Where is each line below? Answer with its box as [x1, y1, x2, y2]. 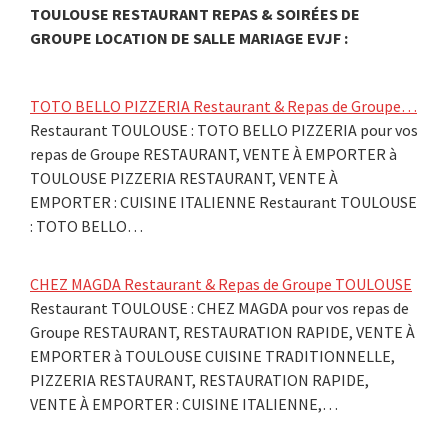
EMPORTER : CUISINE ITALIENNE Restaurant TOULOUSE [30, 191, 417, 212]
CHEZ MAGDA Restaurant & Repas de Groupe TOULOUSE [30, 273, 412, 294]
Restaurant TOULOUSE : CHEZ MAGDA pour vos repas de [30, 297, 409, 318]
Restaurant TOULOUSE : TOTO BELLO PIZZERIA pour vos [30, 119, 418, 140]
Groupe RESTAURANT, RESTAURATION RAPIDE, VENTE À [30, 321, 415, 342]
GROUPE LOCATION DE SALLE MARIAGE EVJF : [30, 27, 348, 48]
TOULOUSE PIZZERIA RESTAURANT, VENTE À [30, 167, 338, 188]
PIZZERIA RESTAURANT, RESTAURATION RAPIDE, [30, 369, 369, 390]
